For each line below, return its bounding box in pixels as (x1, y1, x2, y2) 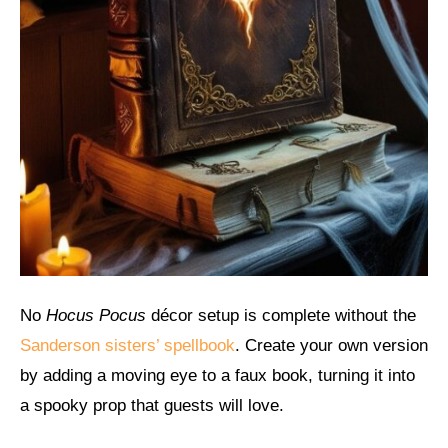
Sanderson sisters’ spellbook (20, 336, 235, 356)
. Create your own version (235, 336, 428, 356)
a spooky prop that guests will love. (20, 396, 284, 416)
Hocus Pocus (46, 306, 146, 326)
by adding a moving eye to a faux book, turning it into (20, 366, 415, 386)
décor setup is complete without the (146, 306, 416, 326)
